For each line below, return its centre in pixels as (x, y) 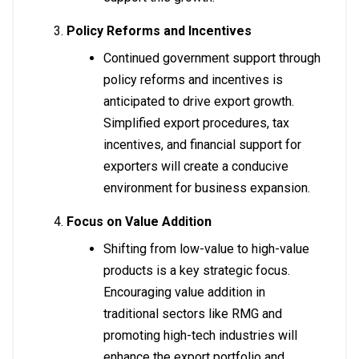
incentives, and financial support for (202, 145)
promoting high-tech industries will (200, 336)
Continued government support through (212, 58)
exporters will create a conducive (196, 167)
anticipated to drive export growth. (199, 102)
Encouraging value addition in (184, 292)
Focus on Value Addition (139, 222)
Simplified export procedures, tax (196, 123)
